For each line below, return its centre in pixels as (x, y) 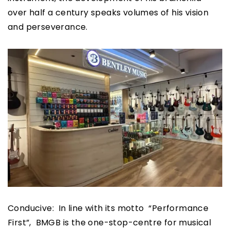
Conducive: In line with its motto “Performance (108, 208)
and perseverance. (48, 27)
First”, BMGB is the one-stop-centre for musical (110, 223)
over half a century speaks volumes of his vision (108, 13)
